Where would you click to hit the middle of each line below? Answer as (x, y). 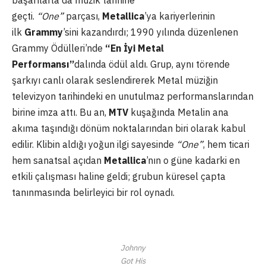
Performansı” (43, 64)
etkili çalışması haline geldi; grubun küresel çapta (119, 177)
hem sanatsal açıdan (58, 161)
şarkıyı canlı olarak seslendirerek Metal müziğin (115, 80)
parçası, (83, 16)
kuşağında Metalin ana (178, 113)
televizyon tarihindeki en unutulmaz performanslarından (133, 96)
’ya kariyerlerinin (180, 16)
